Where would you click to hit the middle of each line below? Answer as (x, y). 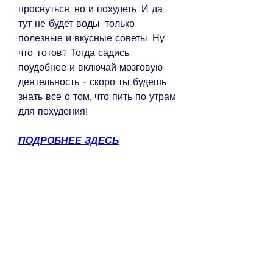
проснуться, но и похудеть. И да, (91, 9)
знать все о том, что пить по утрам (97, 96)
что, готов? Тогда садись (74, 52)
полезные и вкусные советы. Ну (91, 38)
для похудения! (53, 111)
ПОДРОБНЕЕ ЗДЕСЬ (69, 140)
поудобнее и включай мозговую (90, 67)
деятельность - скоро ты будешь (92, 82)
